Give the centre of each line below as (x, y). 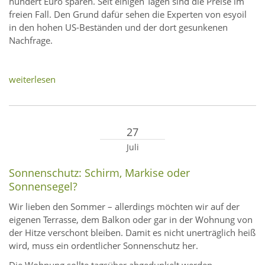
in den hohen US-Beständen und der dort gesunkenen (118, 28)
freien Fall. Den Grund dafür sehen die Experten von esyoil (128, 14)
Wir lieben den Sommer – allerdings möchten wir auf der (124, 207)
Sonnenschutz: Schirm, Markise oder (99, 173)
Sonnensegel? (43, 187)
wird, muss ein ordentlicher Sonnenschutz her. (104, 246)
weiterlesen (32, 80)
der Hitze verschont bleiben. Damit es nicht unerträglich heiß (132, 233)
